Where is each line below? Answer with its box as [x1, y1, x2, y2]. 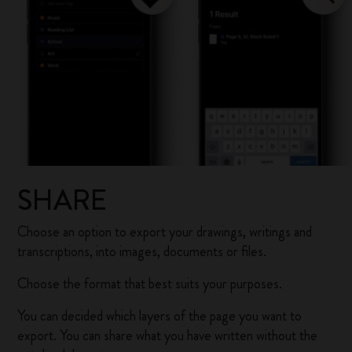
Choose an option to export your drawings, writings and [17, 222, 313, 242]
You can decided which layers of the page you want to [17, 306, 302, 326]
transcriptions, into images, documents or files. [17, 241, 267, 262]
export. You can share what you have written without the [17, 325, 318, 346]
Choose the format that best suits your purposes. [17, 273, 283, 294]
